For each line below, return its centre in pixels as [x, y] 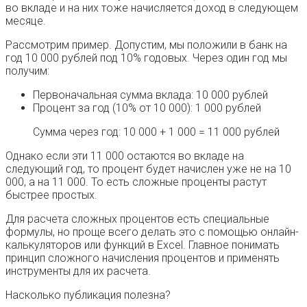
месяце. [26, 21]
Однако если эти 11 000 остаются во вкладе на [125, 156]
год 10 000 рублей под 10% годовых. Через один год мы [146, 58]
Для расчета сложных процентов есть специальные [137, 219]
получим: [27, 71]
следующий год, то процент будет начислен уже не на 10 [148, 169]
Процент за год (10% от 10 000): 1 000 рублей [147, 108]
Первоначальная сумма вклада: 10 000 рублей [150, 95]
